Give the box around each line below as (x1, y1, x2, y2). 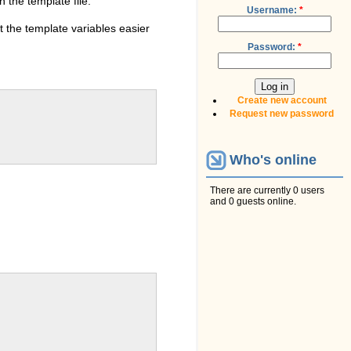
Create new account (237, 94, 327, 106)
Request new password (230, 107, 334, 119)
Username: (246, 4, 299, 16)
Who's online (230, 151, 317, 168)
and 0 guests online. (210, 196, 296, 208)
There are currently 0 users (210, 185, 324, 197)
